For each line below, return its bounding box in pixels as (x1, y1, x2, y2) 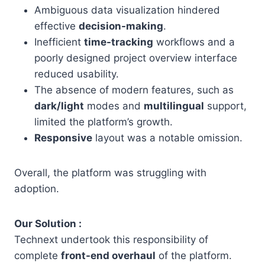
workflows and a (153, 36, 235, 48)
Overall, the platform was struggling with (14, 167, 206, 179)
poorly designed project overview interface (34, 52, 237, 64)
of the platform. (156, 250, 232, 261)
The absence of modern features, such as (34, 84, 234, 96)
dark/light (34, 100, 84, 112)
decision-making (79, 20, 163, 32)
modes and (84, 100, 144, 112)
